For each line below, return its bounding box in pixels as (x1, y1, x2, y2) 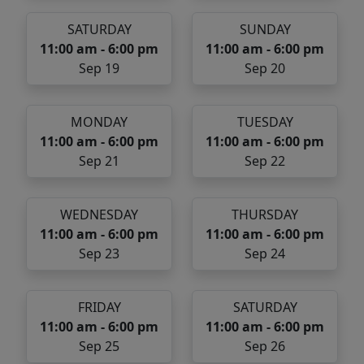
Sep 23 (79, 245, 119, 263)
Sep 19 (79, 59, 119, 78)
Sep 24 (245, 245, 285, 263)
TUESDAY (236, 113, 293, 132)
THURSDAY (232, 206, 298, 224)
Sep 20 (245, 59, 285, 78)
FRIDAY (77, 298, 121, 317)
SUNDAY (239, 20, 291, 39)
